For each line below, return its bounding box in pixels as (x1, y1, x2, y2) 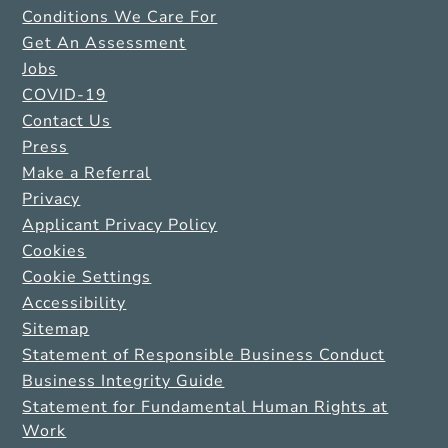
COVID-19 (22, 84, 108, 107)
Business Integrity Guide (22, 370, 225, 393)
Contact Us (22, 110, 112, 133)
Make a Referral (22, 162, 152, 185)
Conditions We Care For (22, 6, 218, 29)
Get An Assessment (22, 32, 187, 55)
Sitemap (22, 318, 90, 341)
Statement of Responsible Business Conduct (22, 344, 386, 367)
